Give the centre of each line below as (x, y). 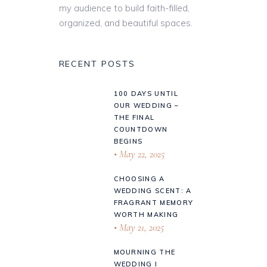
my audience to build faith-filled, (124, 8)
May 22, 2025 (140, 154)
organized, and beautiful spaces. (125, 23)
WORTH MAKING (146, 214)
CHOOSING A (139, 178)
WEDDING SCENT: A (153, 190)
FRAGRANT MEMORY (153, 202)
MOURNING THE (145, 252)
